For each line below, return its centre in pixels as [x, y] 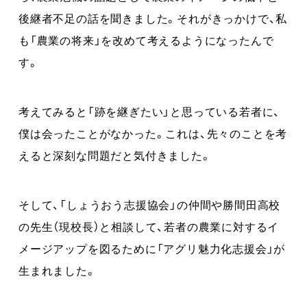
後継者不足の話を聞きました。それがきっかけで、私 [153, 17]
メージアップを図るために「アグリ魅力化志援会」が [152, 248]
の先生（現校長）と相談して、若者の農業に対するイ [149, 226]
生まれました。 [58, 270]
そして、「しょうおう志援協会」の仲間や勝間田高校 [150, 204]
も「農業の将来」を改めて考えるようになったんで [146, 39]
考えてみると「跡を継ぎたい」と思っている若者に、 [150, 111]
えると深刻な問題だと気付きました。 [115, 155]
